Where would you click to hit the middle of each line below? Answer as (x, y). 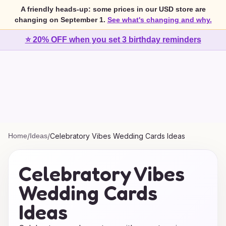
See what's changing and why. (159, 20)
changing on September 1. (60, 20)
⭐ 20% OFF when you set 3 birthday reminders (113, 40)
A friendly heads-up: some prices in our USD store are (113, 9)
